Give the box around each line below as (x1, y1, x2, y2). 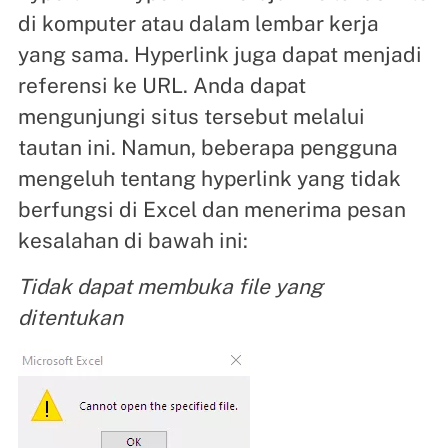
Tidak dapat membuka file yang (17, 273, 323, 299)
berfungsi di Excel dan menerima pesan (17, 196, 406, 222)
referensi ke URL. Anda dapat (17, 72, 306, 98)
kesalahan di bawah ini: (17, 227, 248, 253)
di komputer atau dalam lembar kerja (17, 10, 379, 36)
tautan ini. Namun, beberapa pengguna (17, 134, 398, 160)
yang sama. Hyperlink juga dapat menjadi (17, 41, 422, 67)
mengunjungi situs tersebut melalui (17, 103, 365, 129)
